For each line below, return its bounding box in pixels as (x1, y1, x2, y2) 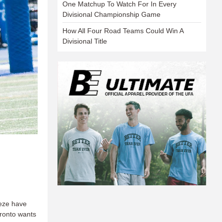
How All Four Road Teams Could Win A (62, 26, 183, 35)
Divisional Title (62, 37, 107, 45)
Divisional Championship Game (62, 10, 161, 18)
